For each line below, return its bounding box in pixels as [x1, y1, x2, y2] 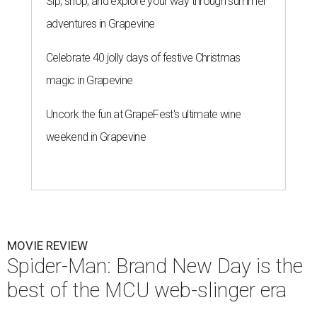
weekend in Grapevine [46, 130, 146, 144]
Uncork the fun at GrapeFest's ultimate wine [46, 108, 241, 122]
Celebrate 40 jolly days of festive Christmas [46, 51, 241, 65]
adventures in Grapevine [46, 17, 155, 31]
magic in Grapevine [46, 74, 133, 88]
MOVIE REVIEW [7, 238, 88, 253]
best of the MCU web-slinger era [7, 278, 287, 303]
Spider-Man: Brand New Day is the [7, 254, 303, 279]
